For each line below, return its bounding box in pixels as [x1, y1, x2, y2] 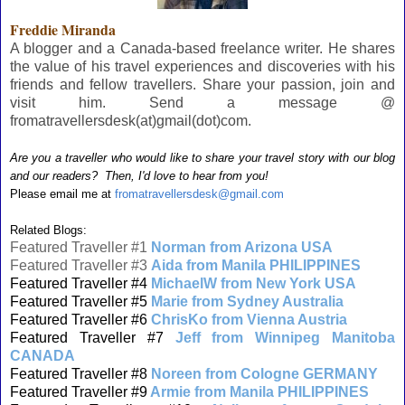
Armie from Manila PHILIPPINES [150, 384, 369, 400]
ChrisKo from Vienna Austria [151, 312, 347, 327]
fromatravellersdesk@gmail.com [115, 187, 284, 201]
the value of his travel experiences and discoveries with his [10, 59, 395, 74]
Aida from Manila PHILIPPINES [151, 258, 361, 273]
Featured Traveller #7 [10, 330, 164, 345]
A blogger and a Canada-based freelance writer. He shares [10, 41, 395, 56]
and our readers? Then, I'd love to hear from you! [10, 169, 268, 183]
